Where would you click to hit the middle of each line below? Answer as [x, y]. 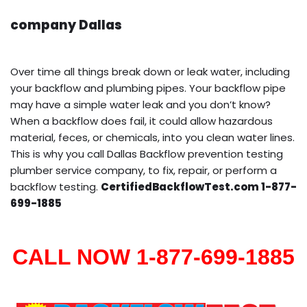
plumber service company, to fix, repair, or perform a [144, 170]
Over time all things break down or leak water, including [150, 71]
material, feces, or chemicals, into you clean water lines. [152, 137]
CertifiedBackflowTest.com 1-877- [199, 186]
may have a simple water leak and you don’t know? [140, 104]
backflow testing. [56, 186]
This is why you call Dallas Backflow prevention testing [147, 153]
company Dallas [66, 25]
